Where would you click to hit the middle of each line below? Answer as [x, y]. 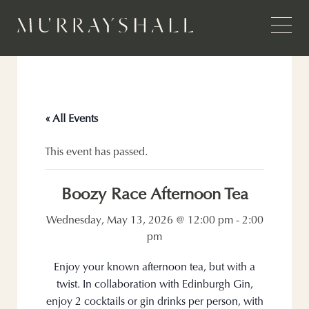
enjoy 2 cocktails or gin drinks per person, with [154, 302]
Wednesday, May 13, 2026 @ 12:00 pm [139, 221]
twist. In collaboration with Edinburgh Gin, [154, 285]
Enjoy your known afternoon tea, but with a [154, 268]
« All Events [72, 119]
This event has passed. [97, 152]
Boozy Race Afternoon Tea [154, 195]
